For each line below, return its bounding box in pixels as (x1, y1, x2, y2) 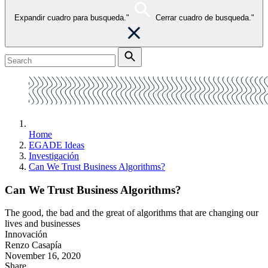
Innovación (5, 229, 47, 240)
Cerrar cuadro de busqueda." (155, 13, 254, 22)
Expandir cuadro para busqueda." (14, 13, 129, 22)
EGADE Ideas (29, 140, 84, 150)
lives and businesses (5, 218, 80, 229)
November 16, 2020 (5, 251, 81, 261)
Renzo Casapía (5, 240, 62, 251)
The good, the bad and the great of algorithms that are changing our (5, 208, 258, 218)
